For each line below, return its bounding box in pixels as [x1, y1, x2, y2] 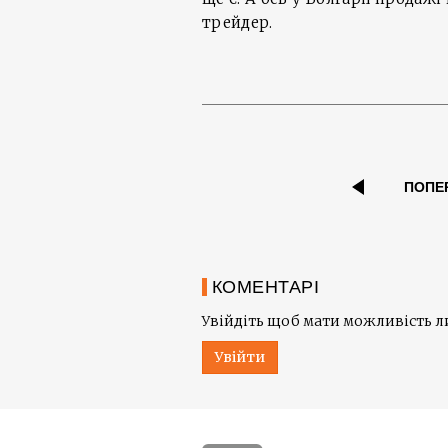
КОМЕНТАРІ [212, 277, 320, 298]
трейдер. [202, 13, 273, 33]
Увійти [215, 348, 265, 367]
